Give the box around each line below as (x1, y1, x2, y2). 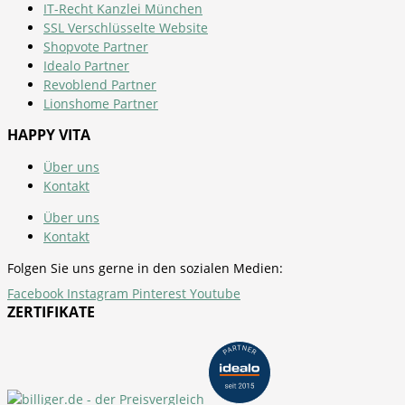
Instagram (67, 284, 128, 302)
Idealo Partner (43, 56, 129, 74)
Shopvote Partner (43, 37, 148, 55)
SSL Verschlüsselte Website (43, 18, 208, 36)
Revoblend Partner (43, 75, 156, 93)
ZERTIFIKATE (7, 301, 95, 322)
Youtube (190, 284, 240, 302)
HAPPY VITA (7, 124, 90, 145)
